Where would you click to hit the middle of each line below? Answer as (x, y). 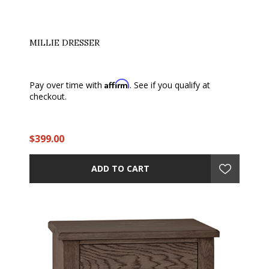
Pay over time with (67, 85)
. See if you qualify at (170, 85)
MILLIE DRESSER (65, 42)
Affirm (117, 83)
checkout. (48, 96)
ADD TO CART (120, 169)
